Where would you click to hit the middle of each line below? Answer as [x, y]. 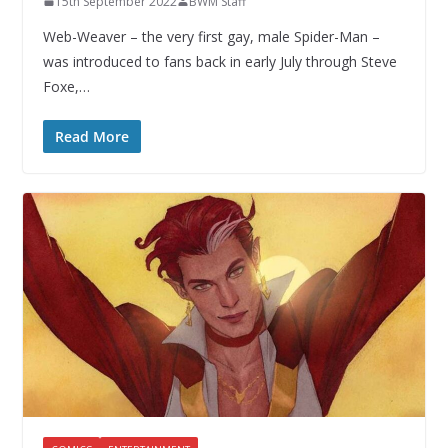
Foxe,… [66, 86]
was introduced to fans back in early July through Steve [219, 61]
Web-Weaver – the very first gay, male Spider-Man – [211, 36]
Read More [91, 136]
